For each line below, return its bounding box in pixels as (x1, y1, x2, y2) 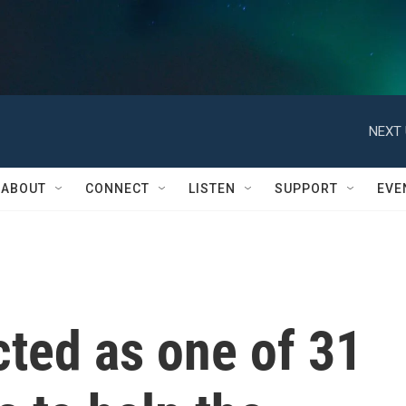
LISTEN (188, 181, 236, 196)
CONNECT (85, 181, 150, 196)
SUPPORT (275, 181, 338, 196)
